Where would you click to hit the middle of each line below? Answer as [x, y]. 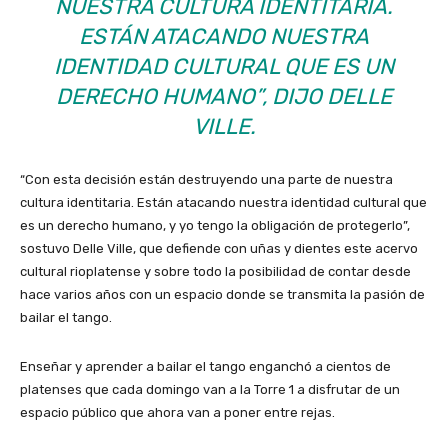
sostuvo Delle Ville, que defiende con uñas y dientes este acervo [219, 249]
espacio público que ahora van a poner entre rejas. [177, 413]
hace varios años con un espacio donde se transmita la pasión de [222, 295]
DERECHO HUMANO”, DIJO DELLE [224, 97]
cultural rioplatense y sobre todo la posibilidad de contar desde [215, 272]
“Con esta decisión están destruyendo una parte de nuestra [206, 180]
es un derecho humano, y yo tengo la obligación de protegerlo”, [215, 226]
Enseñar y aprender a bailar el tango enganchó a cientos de [205, 367]
